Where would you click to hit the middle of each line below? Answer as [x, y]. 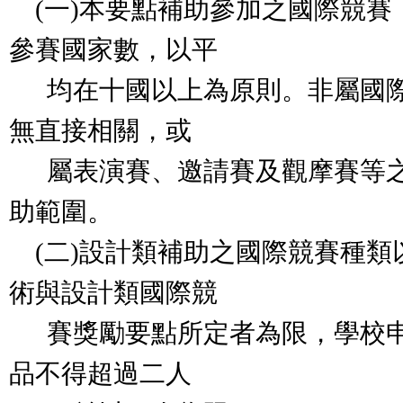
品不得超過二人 [100, 373]
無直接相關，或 [100, 130]
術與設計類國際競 [113, 292]
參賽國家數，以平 [113, 49]
